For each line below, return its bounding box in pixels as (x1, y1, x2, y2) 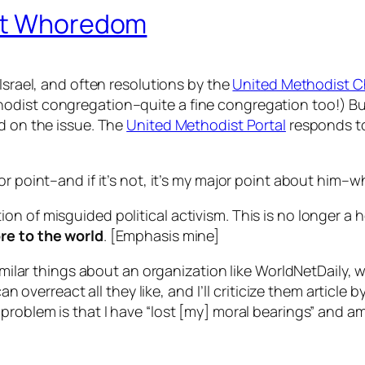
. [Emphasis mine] (103, 226, 220, 246)
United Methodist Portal (126, 115, 286, 135)
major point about (191, 170, 318, 191)
